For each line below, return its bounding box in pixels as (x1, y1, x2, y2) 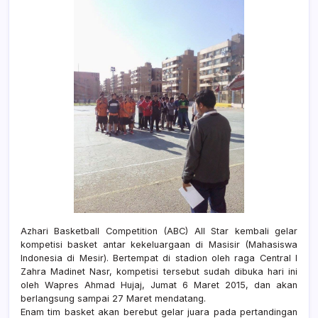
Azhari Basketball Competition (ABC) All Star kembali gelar (21, 225, 297, 236)
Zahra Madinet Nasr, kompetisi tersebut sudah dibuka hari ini (21, 265, 297, 277)
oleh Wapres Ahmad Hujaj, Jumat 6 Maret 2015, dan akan (21, 279, 297, 290)
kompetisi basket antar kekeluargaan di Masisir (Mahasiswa (21, 238, 297, 250)
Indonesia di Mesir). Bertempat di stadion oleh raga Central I (21, 252, 297, 263)
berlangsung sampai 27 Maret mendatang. (21, 292, 206, 304)
